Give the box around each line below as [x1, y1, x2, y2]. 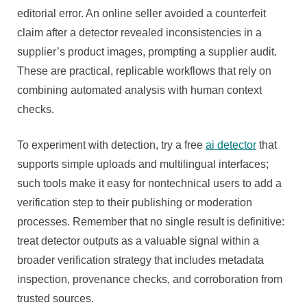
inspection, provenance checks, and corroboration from [17, 273, 282, 286]
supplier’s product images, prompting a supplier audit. [17, 46, 277, 58]
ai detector [206, 139, 256, 151]
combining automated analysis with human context [17, 84, 262, 97]
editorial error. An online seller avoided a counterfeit [17, 8, 266, 20]
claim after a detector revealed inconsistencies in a [17, 27, 262, 39]
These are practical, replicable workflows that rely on [17, 65, 271, 77]
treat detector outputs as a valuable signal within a [17, 235, 259, 247]
